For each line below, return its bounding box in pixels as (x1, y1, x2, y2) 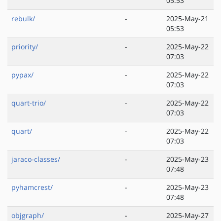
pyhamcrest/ (11, 183, 53, 192)
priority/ (11, 42, 38, 52)
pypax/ (11, 70, 34, 80)
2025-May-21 (166, 14, 209, 24)
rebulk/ (11, 14, 35, 24)
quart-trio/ (11, 98, 46, 108)
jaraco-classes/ (11, 154, 60, 164)
